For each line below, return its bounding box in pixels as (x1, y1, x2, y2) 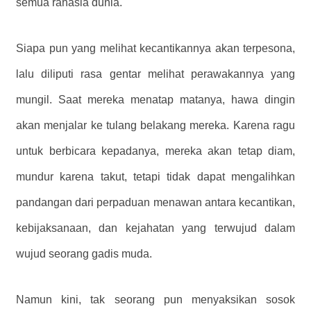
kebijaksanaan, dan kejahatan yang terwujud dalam (16, 221, 295, 234)
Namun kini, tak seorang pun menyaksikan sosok (16, 293, 295, 305)
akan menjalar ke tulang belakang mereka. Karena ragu (16, 119, 295, 131)
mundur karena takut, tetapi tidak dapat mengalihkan (16, 170, 295, 183)
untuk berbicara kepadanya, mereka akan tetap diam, (16, 144, 295, 157)
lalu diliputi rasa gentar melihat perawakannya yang (16, 67, 295, 80)
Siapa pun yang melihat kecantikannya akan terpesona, (16, 42, 295, 54)
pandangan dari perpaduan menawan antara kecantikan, (16, 196, 295, 208)
